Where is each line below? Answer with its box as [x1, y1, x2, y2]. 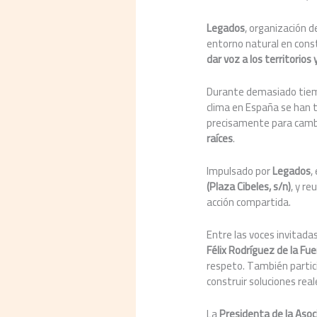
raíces [207, 127, 234, 149]
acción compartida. [207, 191, 292, 212]
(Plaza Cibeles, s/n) [207, 175, 292, 197]
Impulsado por [207, 160, 273, 181]
